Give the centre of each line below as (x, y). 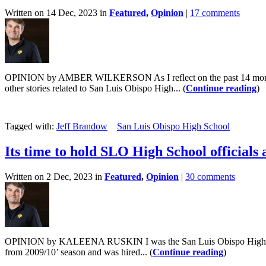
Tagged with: (31, 126)
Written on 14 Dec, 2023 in (57, 13)
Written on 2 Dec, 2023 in (55, 177)
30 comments (210, 177)
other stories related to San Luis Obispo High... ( (95, 88)
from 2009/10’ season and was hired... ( (79, 252)
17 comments (215, 13)
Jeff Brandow (82, 126)
